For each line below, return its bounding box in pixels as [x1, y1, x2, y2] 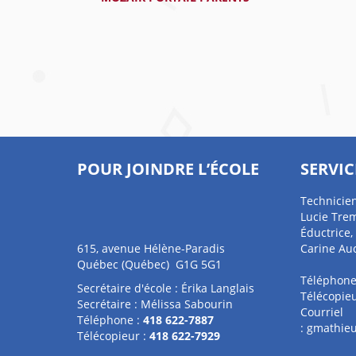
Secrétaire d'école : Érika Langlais [77, 281, 254, 296]
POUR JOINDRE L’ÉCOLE [77, 158, 259, 180]
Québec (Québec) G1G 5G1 [77, 257, 222, 272]
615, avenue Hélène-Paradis [77, 241, 225, 256]
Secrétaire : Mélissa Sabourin [77, 296, 233, 311]
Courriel [300, 304, 343, 319]
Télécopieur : [77, 328, 149, 343]
